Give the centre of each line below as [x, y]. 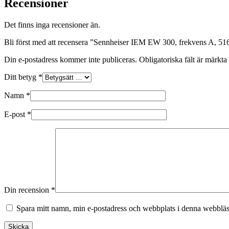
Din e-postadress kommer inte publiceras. [71, 59]
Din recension [28, 190]
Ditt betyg [21, 77]
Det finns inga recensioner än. [52, 25]
